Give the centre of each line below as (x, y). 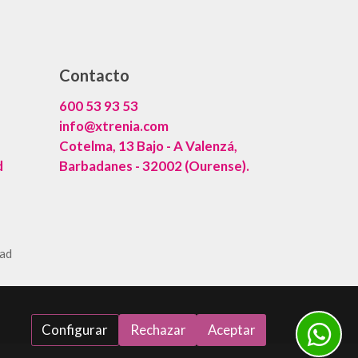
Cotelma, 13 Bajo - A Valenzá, (148, 146)
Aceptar (231, 330)
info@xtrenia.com (113, 126)
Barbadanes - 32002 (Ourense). (154, 166)
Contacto (94, 76)
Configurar (75, 330)
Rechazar (158, 330)
